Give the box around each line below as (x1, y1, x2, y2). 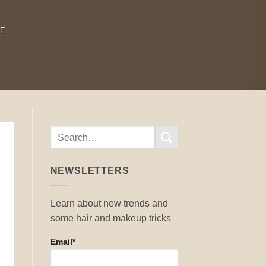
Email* (50, 236, 75, 246)
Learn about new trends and (50, 198, 168, 208)
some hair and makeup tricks (50, 213, 171, 223)
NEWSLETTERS (50, 166, 129, 176)
